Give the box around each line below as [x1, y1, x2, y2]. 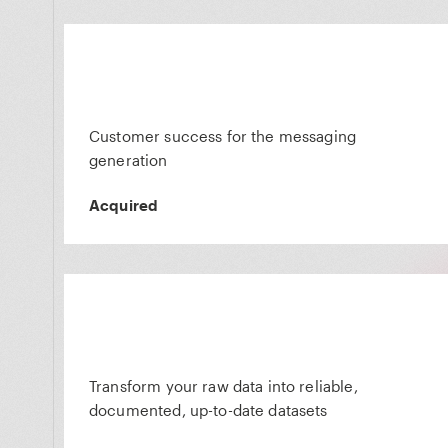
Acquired [89, 196, 159, 214]
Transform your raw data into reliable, [89, 377, 358, 395]
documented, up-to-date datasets [89, 401, 328, 419]
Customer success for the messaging [89, 127, 357, 145]
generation [89, 151, 168, 169]
